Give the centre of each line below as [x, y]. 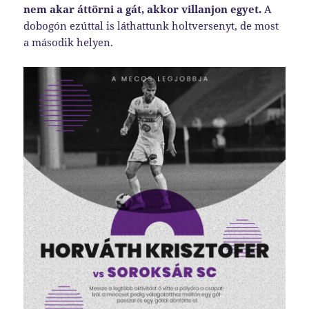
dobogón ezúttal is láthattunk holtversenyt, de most [151, 26]
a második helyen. [69, 42]
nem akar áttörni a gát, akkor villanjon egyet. [143, 9]
